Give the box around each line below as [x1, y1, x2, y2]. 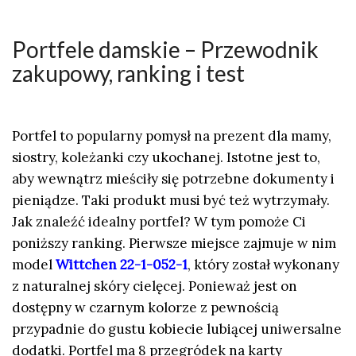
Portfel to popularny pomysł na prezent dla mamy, [12, 127, 331, 145]
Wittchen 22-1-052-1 [56, 256, 188, 274]
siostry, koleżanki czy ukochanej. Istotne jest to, [12, 149, 320, 167]
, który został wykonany [188, 256, 339, 274]
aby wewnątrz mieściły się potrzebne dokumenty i [12, 170, 335, 188]
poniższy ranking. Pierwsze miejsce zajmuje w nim [12, 234, 336, 253]
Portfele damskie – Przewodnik [12, 36, 319, 63]
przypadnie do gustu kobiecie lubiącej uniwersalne [12, 320, 342, 339]
